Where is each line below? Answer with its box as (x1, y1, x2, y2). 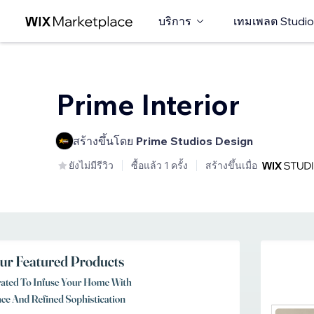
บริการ (158, 14, 191, 28)
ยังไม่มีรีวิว (69, 159, 114, 172)
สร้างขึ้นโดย (73, 134, 136, 148)
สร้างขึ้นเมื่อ (205, 159, 257, 172)
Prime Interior (56, 87, 240, 122)
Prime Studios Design (136, 134, 253, 148)
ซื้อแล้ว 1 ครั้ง (131, 159, 188, 172)
